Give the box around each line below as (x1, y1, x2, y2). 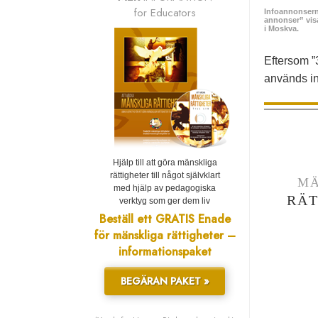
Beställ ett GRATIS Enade (99, 211, 231, 228)
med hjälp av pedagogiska (114, 183, 216, 194)
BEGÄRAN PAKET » (120, 274, 209, 289)
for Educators (133, 5, 196, 21)
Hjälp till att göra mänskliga (112, 158, 217, 168)
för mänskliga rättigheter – (94, 227, 236, 244)
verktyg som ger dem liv (119, 196, 210, 207)
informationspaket (118, 243, 212, 261)
